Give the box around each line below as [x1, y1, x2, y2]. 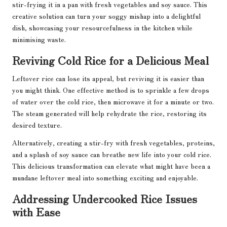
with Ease [12, 203, 60, 220]
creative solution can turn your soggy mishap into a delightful [12, 11, 201, 21]
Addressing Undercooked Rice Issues [12, 190, 197, 207]
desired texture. [12, 120, 62, 130]
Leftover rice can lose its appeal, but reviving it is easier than [12, 73, 204, 84]
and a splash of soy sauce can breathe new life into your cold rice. [12, 149, 211, 160]
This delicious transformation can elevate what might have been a [12, 161, 210, 171]
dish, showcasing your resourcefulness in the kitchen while [12, 22, 193, 33]
